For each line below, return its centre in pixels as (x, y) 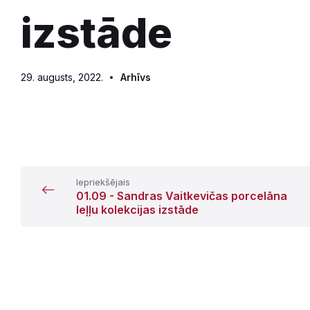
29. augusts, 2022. (62, 77)
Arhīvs (136, 77)
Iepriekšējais (103, 182)
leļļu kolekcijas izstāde (137, 210)
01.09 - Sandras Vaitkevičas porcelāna (182, 196)
